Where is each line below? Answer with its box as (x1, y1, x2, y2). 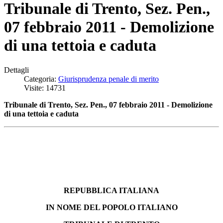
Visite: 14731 (24, 83, 66, 92)
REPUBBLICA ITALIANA (64, 186, 159, 195)
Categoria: (24, 74, 58, 83)
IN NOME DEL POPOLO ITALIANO (45, 203, 178, 212)
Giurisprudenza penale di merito (58, 74, 159, 83)
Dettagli (4, 65, 29, 74)
